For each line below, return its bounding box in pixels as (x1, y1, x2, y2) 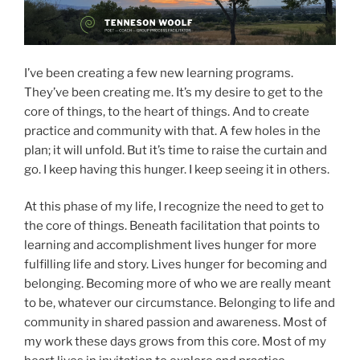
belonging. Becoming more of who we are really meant (24, 276, 331, 292)
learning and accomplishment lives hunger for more (24, 238, 317, 253)
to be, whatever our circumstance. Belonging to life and (24, 296, 335, 311)
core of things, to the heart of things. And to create (24, 104, 309, 119)
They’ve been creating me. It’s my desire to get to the (24, 84, 323, 100)
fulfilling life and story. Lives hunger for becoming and (24, 257, 327, 272)
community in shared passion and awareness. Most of (24, 315, 327, 330)
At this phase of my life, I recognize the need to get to (24, 199, 324, 215)
